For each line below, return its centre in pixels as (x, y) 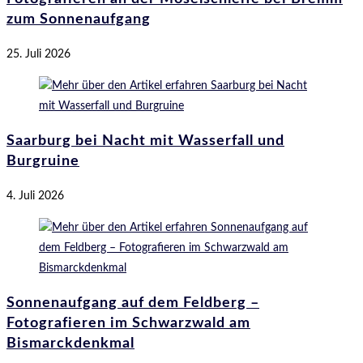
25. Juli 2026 (38, 54)
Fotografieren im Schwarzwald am (128, 323)
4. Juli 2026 (35, 196)
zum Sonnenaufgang (79, 19)
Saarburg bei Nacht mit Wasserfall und (145, 141)
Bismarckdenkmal (70, 343)
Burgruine (43, 161)
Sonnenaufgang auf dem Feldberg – (133, 303)
